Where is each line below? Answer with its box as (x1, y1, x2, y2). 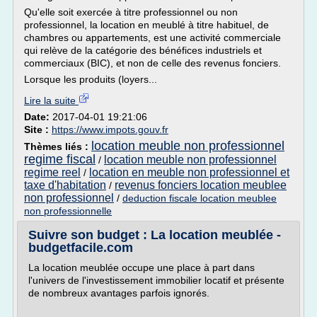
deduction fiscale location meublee (122, 192, 277, 204)
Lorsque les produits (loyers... (24, 74, 157, 85)
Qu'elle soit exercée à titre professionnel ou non (24, 6, 238, 18)
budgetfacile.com (28, 241, 133, 255)
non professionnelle (24, 205, 112, 217)
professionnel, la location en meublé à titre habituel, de (24, 19, 269, 30)
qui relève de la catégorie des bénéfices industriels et (24, 45, 262, 56)
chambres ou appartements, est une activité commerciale (24, 32, 281, 43)
